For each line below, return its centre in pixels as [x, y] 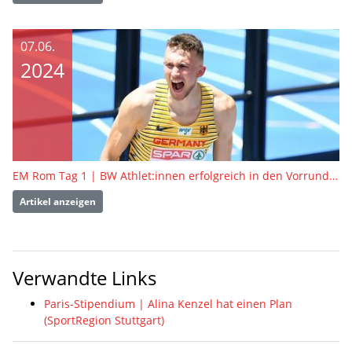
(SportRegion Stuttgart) [104, 321]
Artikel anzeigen [58, 201]
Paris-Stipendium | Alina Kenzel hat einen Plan [168, 304]
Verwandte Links [84, 278]
